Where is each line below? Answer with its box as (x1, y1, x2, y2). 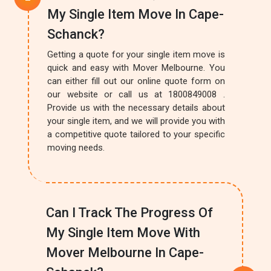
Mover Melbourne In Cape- (46, 245, 204, 260)
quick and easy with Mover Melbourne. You (47, 62, 225, 73)
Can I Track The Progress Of (46, 205, 214, 220)
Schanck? (47, 27, 105, 42)
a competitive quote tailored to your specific (47, 129, 225, 140)
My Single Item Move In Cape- (47, 7, 224, 22)
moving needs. (47, 142, 105, 153)
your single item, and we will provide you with (47, 116, 225, 126)
